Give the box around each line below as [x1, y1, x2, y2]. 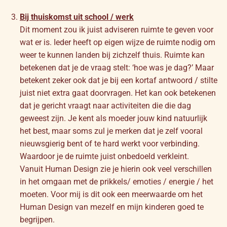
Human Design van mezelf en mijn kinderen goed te [20, 202, 204, 212]
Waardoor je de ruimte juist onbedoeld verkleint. [20, 151, 189, 161]
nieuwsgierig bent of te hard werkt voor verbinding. [20, 138, 200, 148]
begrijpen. [20, 214, 55, 224]
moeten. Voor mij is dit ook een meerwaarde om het [20, 189, 203, 199]
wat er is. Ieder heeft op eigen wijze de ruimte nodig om [20, 37, 215, 47]
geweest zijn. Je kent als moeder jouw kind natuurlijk [20, 113, 207, 123]
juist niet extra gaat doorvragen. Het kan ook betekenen [20, 88, 216, 98]
